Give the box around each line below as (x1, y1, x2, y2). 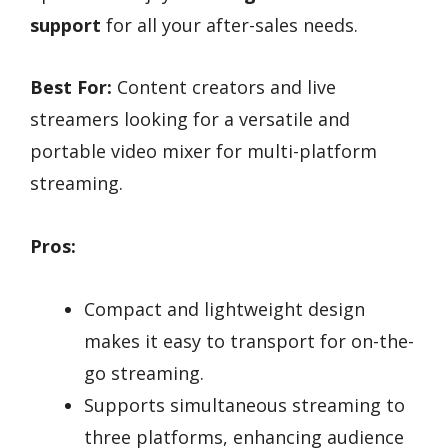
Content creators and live (112, 75, 336, 100)
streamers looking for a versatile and (30, 107, 350, 132)
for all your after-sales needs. (101, 12, 358, 37)
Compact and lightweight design (84, 296, 365, 321)
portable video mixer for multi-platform (30, 139, 377, 164)
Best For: (30, 75, 112, 100)
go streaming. (84, 360, 204, 385)
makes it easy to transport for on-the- (84, 328, 414, 353)
